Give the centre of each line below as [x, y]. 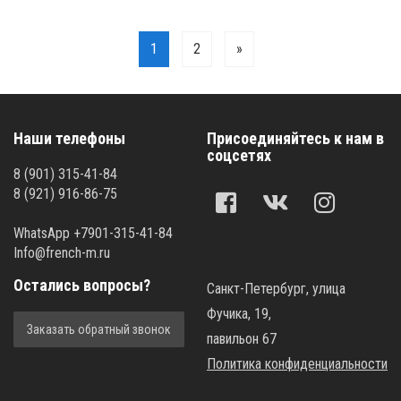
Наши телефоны [69, 138]
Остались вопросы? [82, 285]
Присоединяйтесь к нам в [295, 138]
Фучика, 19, [239, 314]
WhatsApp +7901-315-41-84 [93, 233]
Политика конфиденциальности [297, 364]
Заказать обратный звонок [99, 329]
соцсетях [239, 155]
